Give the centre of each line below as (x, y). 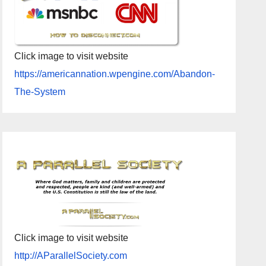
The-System (40, 91)
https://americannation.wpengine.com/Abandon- (115, 74)
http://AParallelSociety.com (71, 255)
